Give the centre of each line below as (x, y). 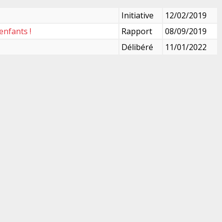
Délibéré (137, 47)
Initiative (138, 15)
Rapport (137, 31)
